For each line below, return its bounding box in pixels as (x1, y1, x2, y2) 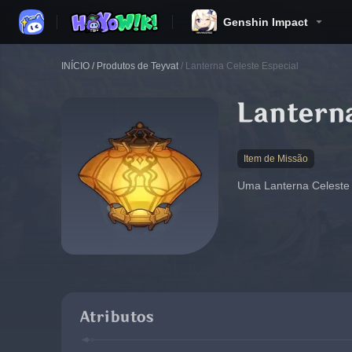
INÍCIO (61, 60, 90, 71)
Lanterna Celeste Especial (185, 60, 299, 71)
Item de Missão (244, 153, 308, 164)
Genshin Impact (223, 16, 308, 28)
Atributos (80, 309, 153, 325)
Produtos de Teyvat (97, 60, 178, 71)
